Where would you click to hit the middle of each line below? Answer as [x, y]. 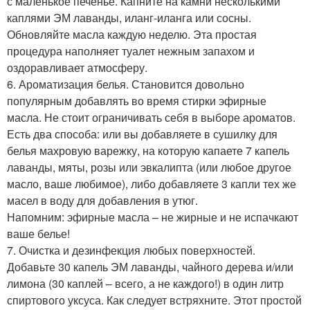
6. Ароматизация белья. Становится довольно [126, 84]
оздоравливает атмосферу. [77, 67]
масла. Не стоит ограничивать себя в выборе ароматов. [151, 117]
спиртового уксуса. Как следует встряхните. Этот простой [154, 300]
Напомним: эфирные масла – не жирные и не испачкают [153, 217]
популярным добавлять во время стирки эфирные [137, 100]
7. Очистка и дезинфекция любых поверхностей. [131, 250]
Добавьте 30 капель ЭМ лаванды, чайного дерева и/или [150, 266]
